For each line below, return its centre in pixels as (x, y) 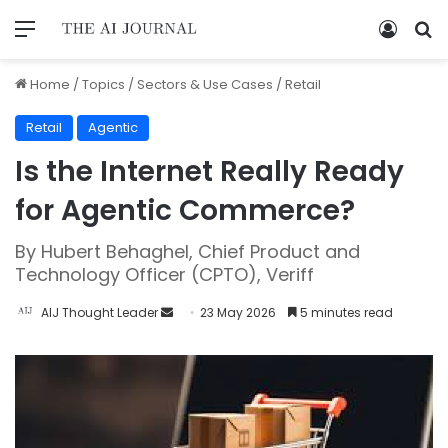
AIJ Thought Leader (99, 312)
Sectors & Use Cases (205, 84)
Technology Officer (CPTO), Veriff (164, 274)
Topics (103, 84)
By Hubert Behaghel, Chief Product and (187, 251)
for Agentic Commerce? (185, 210)
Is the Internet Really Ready (209, 171)
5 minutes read (345, 312)
